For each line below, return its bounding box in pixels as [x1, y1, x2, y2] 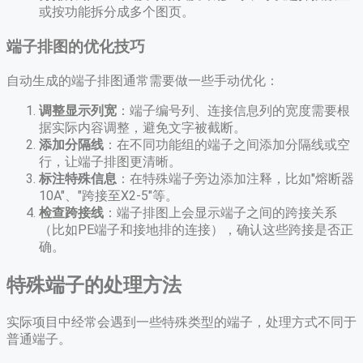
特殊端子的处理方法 [6, 273, 181, 297]
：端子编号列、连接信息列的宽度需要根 [117, 102, 350, 118]
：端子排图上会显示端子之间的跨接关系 [104, 204, 337, 220]
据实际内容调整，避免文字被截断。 [39, 119, 246, 135]
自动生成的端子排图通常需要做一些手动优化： [6, 72, 279, 88]
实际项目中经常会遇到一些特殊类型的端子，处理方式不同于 [6, 314, 357, 330]
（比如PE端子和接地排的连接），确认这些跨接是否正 [39, 221, 353, 237]
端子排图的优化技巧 [6, 38, 145, 57]
